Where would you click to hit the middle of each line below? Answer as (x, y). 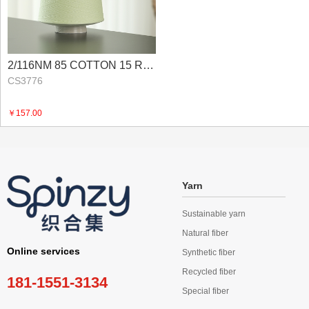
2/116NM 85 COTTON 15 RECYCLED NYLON (148, 65)
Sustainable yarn (214, 214)
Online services (43, 251)
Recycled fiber (209, 272)
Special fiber (206, 291)
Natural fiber (205, 233)
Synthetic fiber (209, 252)
